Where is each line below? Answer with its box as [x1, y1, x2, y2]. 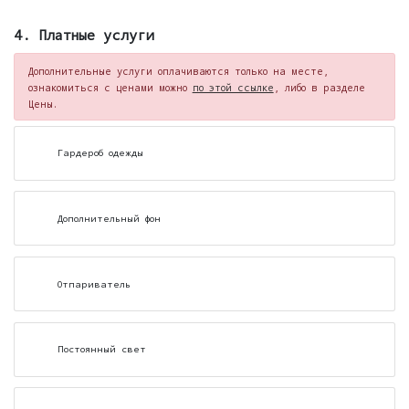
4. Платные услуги [14, 24, 154, 44]
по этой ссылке [192, 81, 274, 95]
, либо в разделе [273, 81, 365, 95]
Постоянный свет [57, 342, 146, 356]
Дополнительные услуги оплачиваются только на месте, [27, 65, 329, 79]
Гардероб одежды [57, 146, 143, 160]
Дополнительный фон [57, 211, 161, 225]
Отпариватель [57, 277, 131, 290]
